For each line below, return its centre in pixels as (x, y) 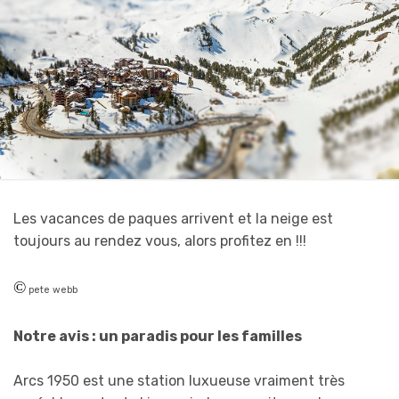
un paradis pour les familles (200, 337)
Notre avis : (56, 337)
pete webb (52, 290)
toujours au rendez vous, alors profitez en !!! (160, 241)
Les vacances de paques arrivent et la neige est (173, 219)
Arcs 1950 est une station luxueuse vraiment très (179, 381)
